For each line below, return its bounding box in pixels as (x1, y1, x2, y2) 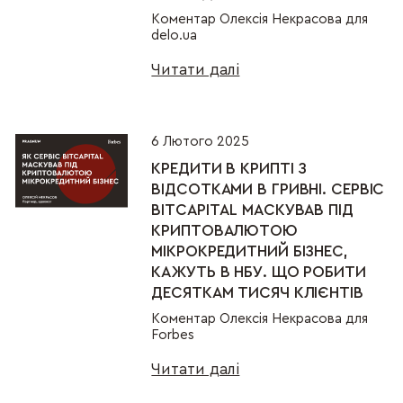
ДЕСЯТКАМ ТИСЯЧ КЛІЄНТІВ (151, 285, 363, 301)
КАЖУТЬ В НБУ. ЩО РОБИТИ (151, 264, 366, 281)
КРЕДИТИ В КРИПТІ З (151, 161, 308, 177)
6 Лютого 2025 (151, 135, 250, 149)
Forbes (151, 327, 195, 342)
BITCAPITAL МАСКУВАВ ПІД (151, 202, 354, 219)
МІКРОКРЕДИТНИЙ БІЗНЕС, (151, 244, 348, 260)
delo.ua (151, 28, 198, 42)
